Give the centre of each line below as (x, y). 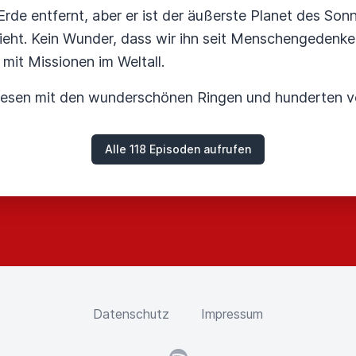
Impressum (232, 314)
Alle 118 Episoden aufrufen (178, 149)
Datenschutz (131, 314)
